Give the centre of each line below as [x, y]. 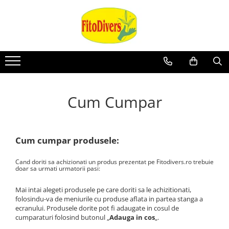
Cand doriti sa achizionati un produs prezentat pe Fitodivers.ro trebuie [114, 162]
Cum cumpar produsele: [67, 140]
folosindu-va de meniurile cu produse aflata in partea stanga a [109, 199]
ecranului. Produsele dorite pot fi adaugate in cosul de [97, 208]
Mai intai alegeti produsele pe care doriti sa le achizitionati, [103, 190]
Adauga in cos [132, 217]
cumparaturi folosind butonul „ [62, 217]
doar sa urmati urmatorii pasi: [58, 168]
